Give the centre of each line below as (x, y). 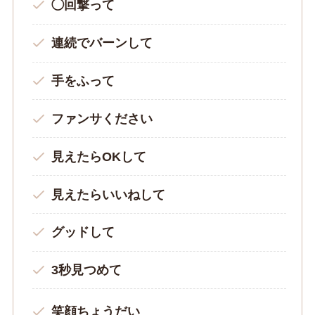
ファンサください (102, 118)
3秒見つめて (86, 270)
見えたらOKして (98, 156)
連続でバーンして (102, 43)
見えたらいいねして (108, 194)
